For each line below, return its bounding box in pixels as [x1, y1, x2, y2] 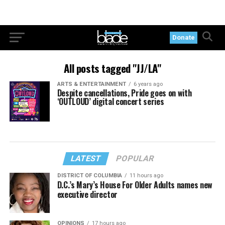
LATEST [70, 153, 103, 163]
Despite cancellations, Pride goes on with [57, 87, 192, 99]
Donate [172, 34, 195, 41]
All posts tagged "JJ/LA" [64, 60, 161, 76]
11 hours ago [129, 172, 163, 179]
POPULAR [115, 153, 156, 163]
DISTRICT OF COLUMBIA [57, 172, 122, 179]
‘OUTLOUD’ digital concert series [57, 95, 164, 107]
